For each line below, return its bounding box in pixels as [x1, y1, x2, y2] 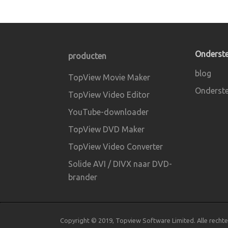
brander [68, 172, 97, 182]
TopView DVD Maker [68, 124, 145, 134]
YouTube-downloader [68, 107, 149, 117]
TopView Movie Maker [68, 72, 150, 82]
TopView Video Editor [68, 90, 150, 99]
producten [68, 51, 106, 61]
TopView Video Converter [68, 141, 163, 151]
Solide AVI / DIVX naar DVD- [68, 159, 172, 168]
